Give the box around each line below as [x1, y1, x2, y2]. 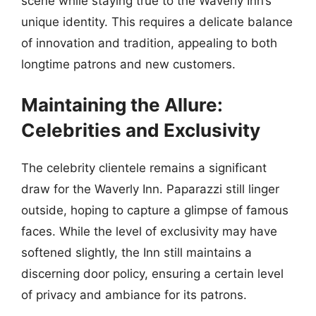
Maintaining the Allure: [21, 94, 223, 116]
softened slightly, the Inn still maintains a [21, 245, 252, 260]
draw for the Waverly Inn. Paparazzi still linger [21, 182, 279, 196]
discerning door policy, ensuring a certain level [21, 267, 284, 281]
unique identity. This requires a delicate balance [21, 14, 293, 29]
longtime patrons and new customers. [21, 56, 236, 71]
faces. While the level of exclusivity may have [21, 224, 277, 238]
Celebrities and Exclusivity [21, 119, 260, 141]
